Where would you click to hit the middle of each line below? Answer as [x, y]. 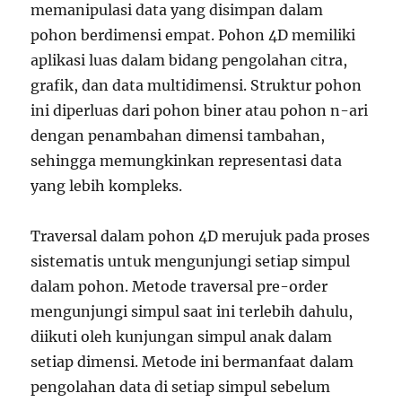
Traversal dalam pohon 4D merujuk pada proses [201, 236]
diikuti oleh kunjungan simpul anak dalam [182, 336]
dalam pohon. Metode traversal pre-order [179, 286]
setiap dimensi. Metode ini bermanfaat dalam [192, 362]
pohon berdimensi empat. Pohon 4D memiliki [193, 35]
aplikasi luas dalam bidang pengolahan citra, [189, 60]
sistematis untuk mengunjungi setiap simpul [191, 261]
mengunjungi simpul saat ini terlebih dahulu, [192, 311]
